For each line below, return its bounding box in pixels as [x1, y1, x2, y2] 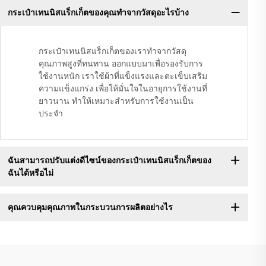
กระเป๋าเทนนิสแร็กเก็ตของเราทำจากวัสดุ [39, 46, 186, 56]
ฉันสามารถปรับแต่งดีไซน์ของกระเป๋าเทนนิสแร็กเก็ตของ [7, 155, 211, 165]
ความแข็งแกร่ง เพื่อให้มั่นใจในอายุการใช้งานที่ [39, 84, 207, 94]
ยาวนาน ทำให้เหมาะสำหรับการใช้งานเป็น [39, 96, 194, 106]
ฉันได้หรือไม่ [7, 167, 53, 178]
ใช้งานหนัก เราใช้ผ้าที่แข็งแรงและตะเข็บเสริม [39, 71, 207, 81]
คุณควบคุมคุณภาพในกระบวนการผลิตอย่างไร [7, 202, 173, 212]
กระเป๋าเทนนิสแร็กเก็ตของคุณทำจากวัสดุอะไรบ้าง [7, 7, 189, 17]
